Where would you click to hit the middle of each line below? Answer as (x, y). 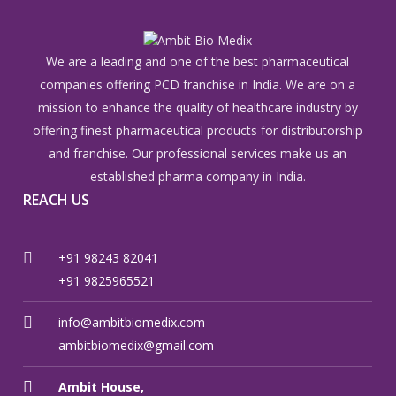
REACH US (57, 199)
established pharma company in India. (198, 176)
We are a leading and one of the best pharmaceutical (198, 61)
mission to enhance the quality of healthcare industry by (198, 107)
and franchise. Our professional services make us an (198, 153)
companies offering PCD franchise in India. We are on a (198, 84)
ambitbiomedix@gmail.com (137, 345)
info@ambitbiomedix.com (132, 322)
